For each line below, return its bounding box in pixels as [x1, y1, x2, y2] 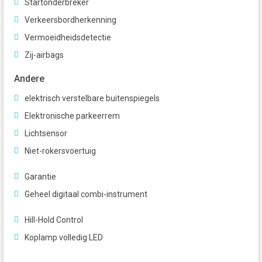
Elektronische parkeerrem [25, 111, 120, 121]
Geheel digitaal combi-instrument [25, 189, 147, 199]
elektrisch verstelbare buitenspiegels [25, 94, 160, 104]
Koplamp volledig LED [25, 233, 103, 243]
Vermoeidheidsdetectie [25, 33, 111, 43]
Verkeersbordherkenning [25, 15, 116, 25]
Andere [14, 73, 44, 85]
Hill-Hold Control [25, 215, 83, 225]
